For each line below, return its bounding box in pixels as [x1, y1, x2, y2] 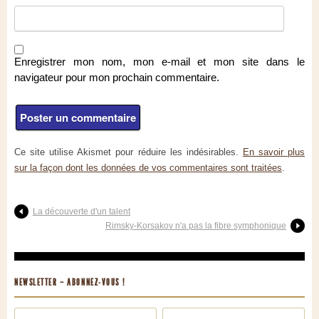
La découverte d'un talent [33, 206, 130, 216]
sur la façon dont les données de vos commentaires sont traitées [14, 162, 282, 173]
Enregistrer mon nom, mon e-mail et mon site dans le [14, 55, 305, 68]
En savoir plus [242, 146, 305, 157]
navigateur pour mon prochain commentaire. [14, 70, 219, 83]
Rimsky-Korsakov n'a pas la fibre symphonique [105, 220, 286, 231]
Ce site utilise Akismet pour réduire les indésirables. [14, 146, 243, 157]
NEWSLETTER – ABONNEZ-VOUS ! [14, 276, 125, 288]
